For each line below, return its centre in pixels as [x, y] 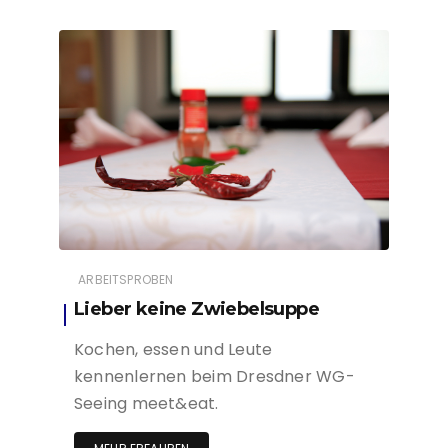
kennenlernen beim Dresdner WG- [214, 377]
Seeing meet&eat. [146, 404]
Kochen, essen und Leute [173, 350]
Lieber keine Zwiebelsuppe [196, 309]
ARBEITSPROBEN [126, 280]
